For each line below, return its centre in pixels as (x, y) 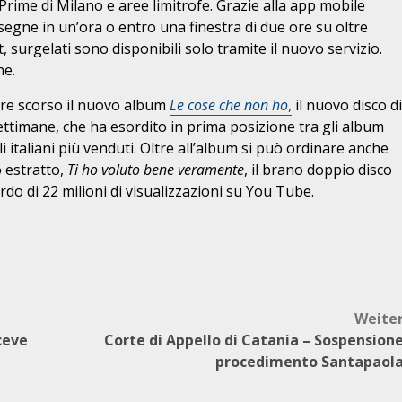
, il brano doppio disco (318, 170)
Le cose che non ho (229, 105)
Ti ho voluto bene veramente (156, 170)
